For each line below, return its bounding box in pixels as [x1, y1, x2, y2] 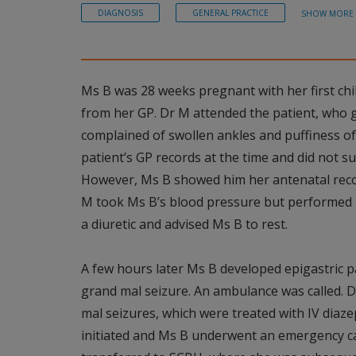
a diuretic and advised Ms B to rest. [81, 215, 288, 233]
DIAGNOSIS [98, 7, 143, 19]
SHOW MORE [301, 8, 354, 20]
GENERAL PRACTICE [192, 7, 269, 19]
